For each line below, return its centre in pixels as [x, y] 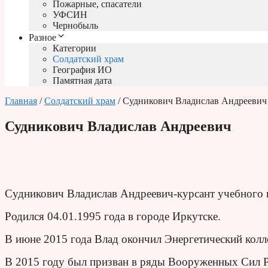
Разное [42, 38]
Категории [74, 48]
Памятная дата [82, 81]
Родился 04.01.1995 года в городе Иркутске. [113, 217]
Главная [21, 101]
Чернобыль [75, 26]
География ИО [82, 70]
